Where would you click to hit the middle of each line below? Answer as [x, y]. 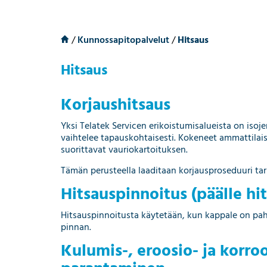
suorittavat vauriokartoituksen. [124, 150]
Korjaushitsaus [116, 105]
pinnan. [76, 227]
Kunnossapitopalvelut [123, 40]
